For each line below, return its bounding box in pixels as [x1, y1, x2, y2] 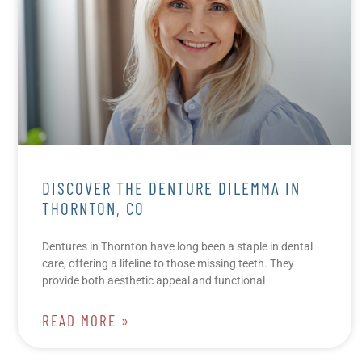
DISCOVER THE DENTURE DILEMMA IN [42, 177, 301, 198]
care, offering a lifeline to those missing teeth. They [42, 256, 294, 270]
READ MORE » [42, 310, 130, 330]
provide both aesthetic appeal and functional [42, 273, 265, 287]
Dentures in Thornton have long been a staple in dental [42, 239, 313, 253]
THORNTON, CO [42, 197, 145, 218]
